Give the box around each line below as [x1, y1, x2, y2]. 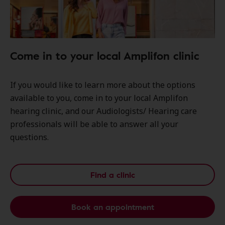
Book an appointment [71, 201, 154, 213]
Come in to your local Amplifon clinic [10, 47, 199, 64]
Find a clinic [90, 169, 135, 181]
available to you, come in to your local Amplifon [10, 92, 188, 104]
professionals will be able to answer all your [10, 119, 178, 130]
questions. [10, 132, 49, 143]
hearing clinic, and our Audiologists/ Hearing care [10, 105, 197, 117]
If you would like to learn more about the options [10, 79, 195, 91]
